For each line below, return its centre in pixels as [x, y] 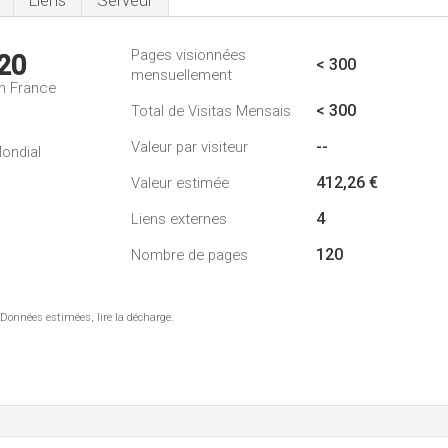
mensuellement [181, 75]
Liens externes [179, 219]
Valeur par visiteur [189, 147]
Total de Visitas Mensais [211, 111]
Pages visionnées [188, 55]
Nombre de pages [189, 255]
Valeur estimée [180, 183]
